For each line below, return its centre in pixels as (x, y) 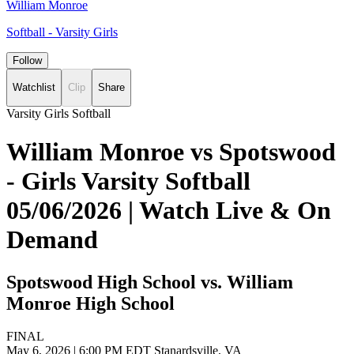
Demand (52, 240)
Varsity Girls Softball (58, 113)
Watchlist (34, 88)
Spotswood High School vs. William (150, 282)
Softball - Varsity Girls (62, 32)
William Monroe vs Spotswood (171, 152)
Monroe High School (90, 303)
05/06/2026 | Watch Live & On (169, 211)
